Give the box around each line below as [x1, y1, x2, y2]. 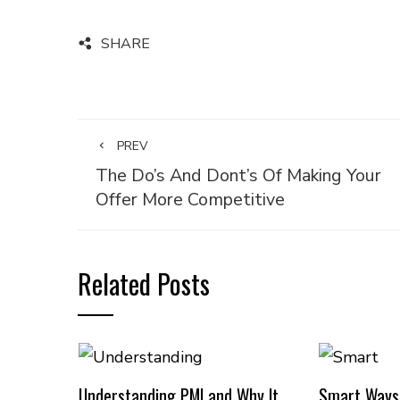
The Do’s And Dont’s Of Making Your [96, 163, 381, 187]
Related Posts [78, 263, 210, 304]
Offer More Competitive [96, 187, 285, 212]
